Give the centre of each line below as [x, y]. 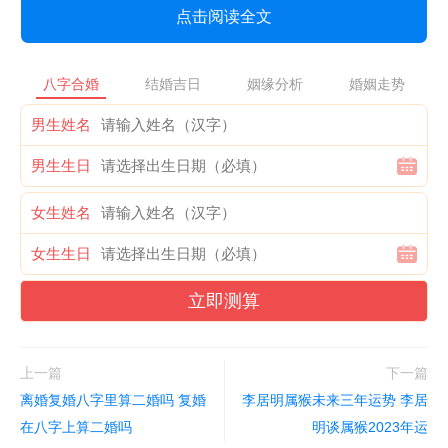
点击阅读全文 [224, 16]
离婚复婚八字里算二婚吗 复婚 [113, 400]
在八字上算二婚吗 [76, 427]
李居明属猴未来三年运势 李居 [335, 400]
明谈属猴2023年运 [370, 427]
